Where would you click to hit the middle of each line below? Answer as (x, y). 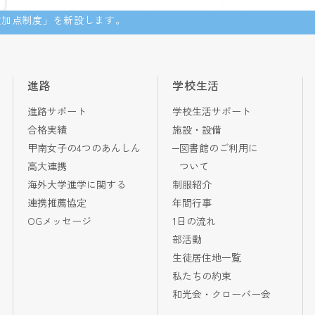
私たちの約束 (202, 276)
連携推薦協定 (57, 202)
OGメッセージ (59, 221)
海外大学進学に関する (76, 184)
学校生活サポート (212, 111)
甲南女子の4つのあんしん (84, 148)
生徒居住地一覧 (207, 257)
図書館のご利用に (219, 148)
